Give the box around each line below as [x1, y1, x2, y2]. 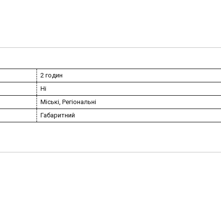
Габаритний [40, 111, 75, 119]
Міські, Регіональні [40, 98, 96, 106]
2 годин [40, 71, 63, 79]
